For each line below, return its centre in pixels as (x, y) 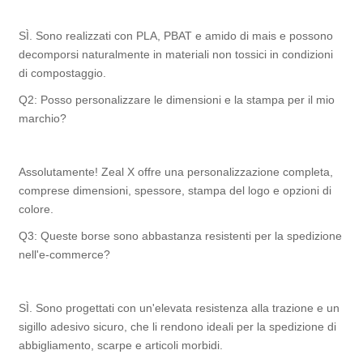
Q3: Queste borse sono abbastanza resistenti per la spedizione (181, 235)
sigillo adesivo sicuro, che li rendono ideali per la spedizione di (178, 326)
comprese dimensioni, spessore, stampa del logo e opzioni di (175, 190)
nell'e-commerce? (65, 254)
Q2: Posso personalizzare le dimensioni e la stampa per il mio (177, 99)
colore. (36, 209)
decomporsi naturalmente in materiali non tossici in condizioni (176, 54)
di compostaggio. (63, 73)
